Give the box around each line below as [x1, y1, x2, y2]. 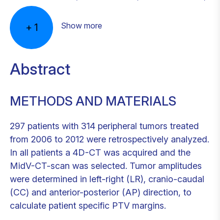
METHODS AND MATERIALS [10, 93, 176, 109]
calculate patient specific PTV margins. [10, 200, 166, 211]
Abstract [10, 59, 70, 79]
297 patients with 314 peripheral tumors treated [10, 120, 199, 131]
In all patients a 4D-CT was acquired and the [10, 147, 191, 158]
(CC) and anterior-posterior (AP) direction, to [10, 187, 192, 197]
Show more [61, 21, 102, 30]
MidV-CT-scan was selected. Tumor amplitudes [10, 160, 202, 171]
